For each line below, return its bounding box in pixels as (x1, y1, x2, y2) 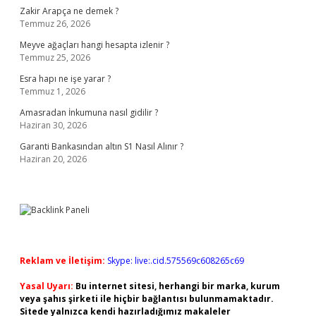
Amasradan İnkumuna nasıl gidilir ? (20, 107, 158, 119)
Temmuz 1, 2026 (20, 85, 85, 97)
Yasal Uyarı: (20, 280, 73, 292)
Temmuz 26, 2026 (20, 18, 90, 30)
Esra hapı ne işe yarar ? (20, 73, 111, 85)
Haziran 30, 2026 (20, 119, 87, 131)
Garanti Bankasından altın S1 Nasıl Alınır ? (20, 140, 183, 152)
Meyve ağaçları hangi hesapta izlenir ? (20, 39, 169, 51)
